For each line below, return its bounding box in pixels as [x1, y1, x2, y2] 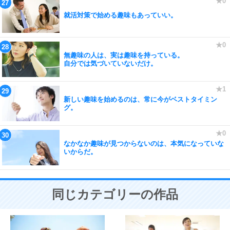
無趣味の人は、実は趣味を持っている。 [64, 51, 184, 59]
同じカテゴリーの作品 [52, 187, 178, 201]
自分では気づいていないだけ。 [64, 59, 157, 67]
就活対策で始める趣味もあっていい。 [64, 11, 177, 19]
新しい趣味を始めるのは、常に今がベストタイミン [64, 95, 217, 103]
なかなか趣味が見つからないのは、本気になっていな [64, 139, 224, 147]
